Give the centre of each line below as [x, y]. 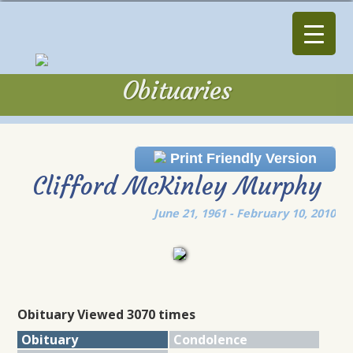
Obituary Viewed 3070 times [107, 314]
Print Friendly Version [241, 158]
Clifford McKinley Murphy [176, 186]
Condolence [210, 339]
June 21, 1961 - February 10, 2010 [244, 213]
